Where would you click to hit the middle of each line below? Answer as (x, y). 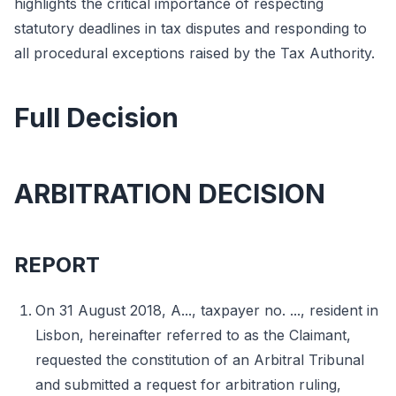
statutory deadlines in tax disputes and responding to (190, 28)
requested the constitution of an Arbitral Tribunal (200, 360)
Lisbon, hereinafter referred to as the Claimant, (193, 335)
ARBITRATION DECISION (170, 194)
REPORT (57, 265)
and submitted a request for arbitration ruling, (188, 385)
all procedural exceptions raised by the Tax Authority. (194, 53)
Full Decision (96, 118)
